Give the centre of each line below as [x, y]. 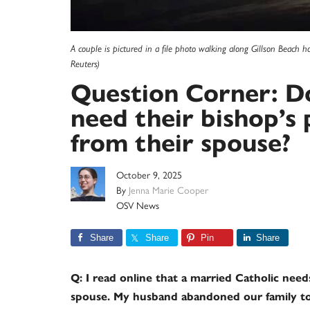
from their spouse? [181, 143]
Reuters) [85, 64]
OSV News [138, 205]
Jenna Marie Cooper [168, 190]
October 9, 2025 [149, 174]
